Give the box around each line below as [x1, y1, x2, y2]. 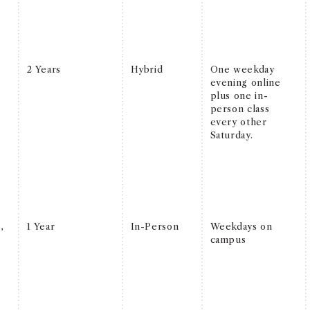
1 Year [26, 220, 55, 232]
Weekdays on [210, 220, 273, 232]
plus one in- [210, 89, 268, 101]
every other [210, 116, 267, 127]
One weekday [210, 63, 275, 75]
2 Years [26, 63, 62, 75]
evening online [210, 76, 281, 88]
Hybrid [130, 63, 163, 75]
